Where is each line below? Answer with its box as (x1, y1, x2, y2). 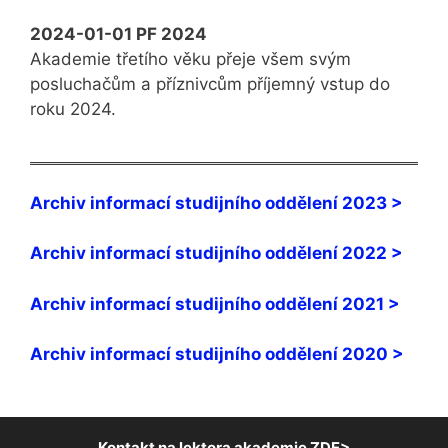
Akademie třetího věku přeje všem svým (30, 49, 351, 70)
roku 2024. (30, 99, 116, 120)
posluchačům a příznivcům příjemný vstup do (30, 74, 390, 95)
